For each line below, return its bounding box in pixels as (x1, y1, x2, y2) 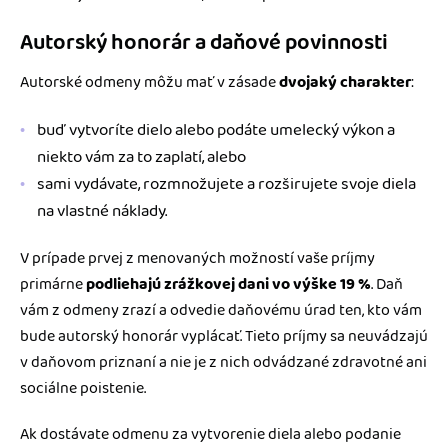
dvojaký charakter (279, 69, 411, 95)
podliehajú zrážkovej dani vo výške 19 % (83, 271, 371, 297)
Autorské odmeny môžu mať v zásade (20, 69, 279, 95)
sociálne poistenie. (20, 375, 146, 401)
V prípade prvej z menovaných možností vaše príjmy (20, 245, 375, 271)
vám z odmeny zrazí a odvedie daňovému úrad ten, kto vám (20, 297, 422, 323)
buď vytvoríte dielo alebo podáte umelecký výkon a (37, 116, 395, 143)
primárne (20, 271, 83, 297)
